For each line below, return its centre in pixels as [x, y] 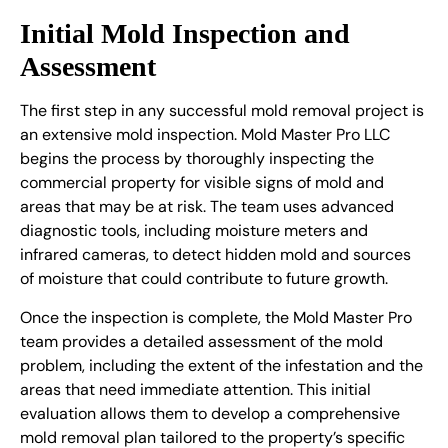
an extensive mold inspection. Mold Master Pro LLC [205, 135]
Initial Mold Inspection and [185, 34]
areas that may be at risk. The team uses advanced [207, 207]
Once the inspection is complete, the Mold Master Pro [216, 317]
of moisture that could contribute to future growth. [204, 279]
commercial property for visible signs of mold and [202, 183]
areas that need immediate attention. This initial [195, 389]
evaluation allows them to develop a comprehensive [210, 413]
